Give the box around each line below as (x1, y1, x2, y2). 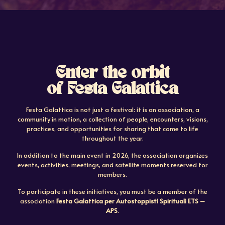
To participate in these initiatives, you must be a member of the (18, 187, 207, 196)
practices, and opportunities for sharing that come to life (27, 124, 198, 133)
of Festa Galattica (47, 81, 178, 98)
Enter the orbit (55, 65, 170, 82)
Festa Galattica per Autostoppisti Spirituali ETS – (56, 196, 205, 205)
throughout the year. (81, 134, 144, 143)
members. (98, 170, 127, 179)
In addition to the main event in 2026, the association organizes (17, 151, 208, 160)
